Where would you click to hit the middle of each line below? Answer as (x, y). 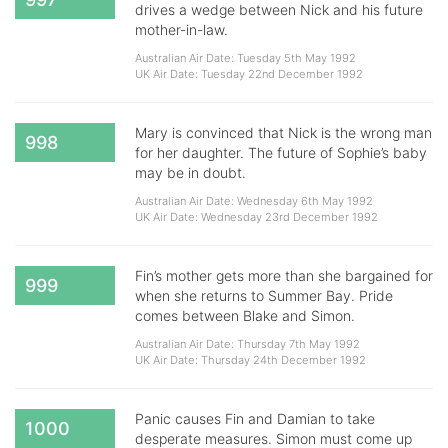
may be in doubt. (190, 172)
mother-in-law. (181, 29)
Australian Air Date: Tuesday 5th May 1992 (245, 58)
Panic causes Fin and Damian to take (255, 418)
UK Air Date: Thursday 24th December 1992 (250, 360)
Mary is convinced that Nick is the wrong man (283, 132)
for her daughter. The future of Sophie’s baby (281, 152)
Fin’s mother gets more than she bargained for (284, 275)
